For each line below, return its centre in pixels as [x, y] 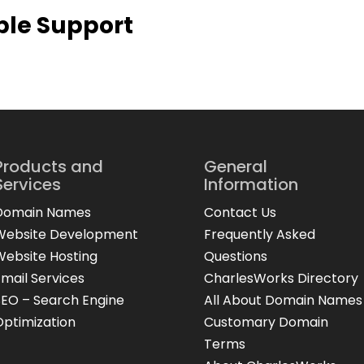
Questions [235, 256]
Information [251, 184]
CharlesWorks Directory [281, 278]
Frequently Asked [259, 234]
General [235, 166]
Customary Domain [266, 322]
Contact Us [240, 212]
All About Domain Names [283, 300]
